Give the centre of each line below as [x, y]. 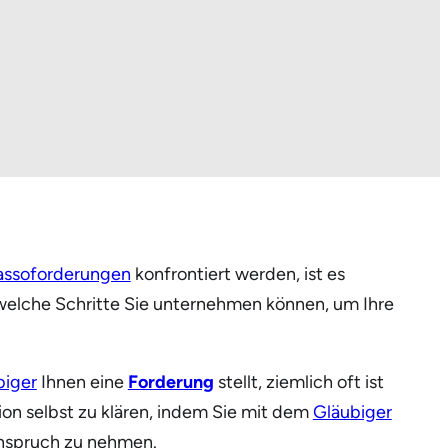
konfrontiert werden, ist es [237, 274]
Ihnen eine [82, 382]
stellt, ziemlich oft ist [298, 382]
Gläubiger [352, 412]
